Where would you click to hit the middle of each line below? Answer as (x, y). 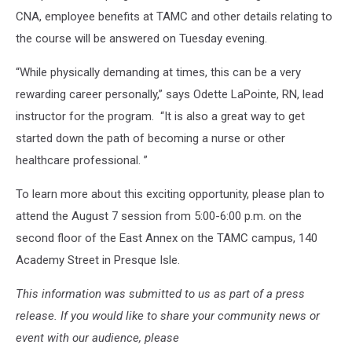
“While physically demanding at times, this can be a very (158, 72)
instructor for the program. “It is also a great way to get (160, 116)
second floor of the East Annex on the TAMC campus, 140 (167, 238)
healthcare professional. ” (82, 160)
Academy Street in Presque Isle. (98, 260)
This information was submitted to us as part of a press (160, 293)
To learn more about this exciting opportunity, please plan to (170, 194)
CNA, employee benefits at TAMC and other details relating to (174, 16)
